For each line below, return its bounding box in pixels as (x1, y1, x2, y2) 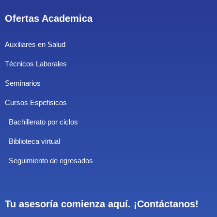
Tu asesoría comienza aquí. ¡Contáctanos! (5, 199, 199, 209)
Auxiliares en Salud (5, 40, 65, 48)
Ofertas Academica (5, 13, 93, 24)
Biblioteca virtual (9, 137, 60, 145)
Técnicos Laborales (5, 60, 67, 68)
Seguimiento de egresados (9, 156, 93, 165)
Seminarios (5, 79, 41, 87)
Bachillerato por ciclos (9, 118, 78, 126)
